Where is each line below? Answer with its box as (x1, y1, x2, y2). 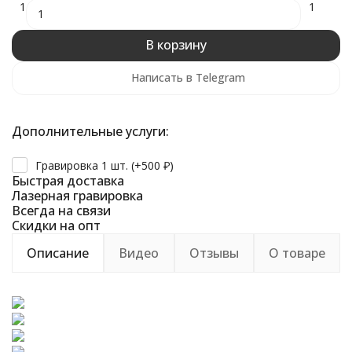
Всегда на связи (12, 201, 111, 219)
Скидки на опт (12, 216, 101, 234)
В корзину (145, 36, 207, 53)
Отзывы (189, 244, 239, 262)
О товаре (268, 244, 325, 262)
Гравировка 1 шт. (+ (35, 157, 141, 173)
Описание (27, 244, 90, 262)
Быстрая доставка (12, 171, 124, 189)
